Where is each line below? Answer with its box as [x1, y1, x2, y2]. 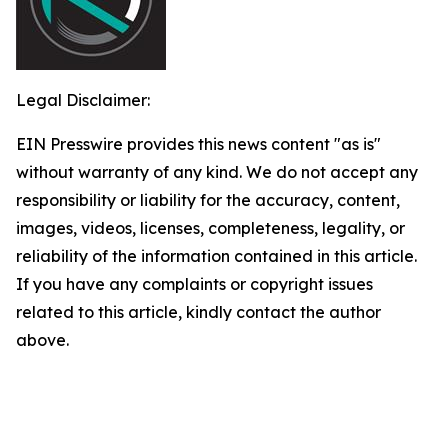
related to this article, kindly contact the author [16, 302, 381, 322]
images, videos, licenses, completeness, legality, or [16, 218, 405, 238]
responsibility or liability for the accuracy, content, [16, 190, 400, 210]
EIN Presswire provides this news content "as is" [16, 134, 381, 154]
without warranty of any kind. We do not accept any [16, 162, 418, 182]
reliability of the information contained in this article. [16, 246, 417, 266]
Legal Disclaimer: [16, 90, 150, 110]
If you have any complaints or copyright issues [16, 274, 373, 294]
